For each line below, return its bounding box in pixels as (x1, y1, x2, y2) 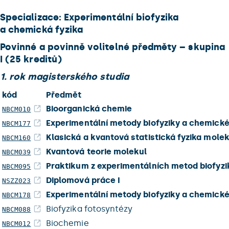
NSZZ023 (2, 177, 31, 185)
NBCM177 (2, 120, 31, 127)
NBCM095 (2, 163, 31, 170)
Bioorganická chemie (46, 104, 132, 113)
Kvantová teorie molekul (46, 147, 147, 156)
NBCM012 (2, 220, 31, 227)
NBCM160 (2, 134, 31, 142)
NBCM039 (2, 148, 31, 156)
